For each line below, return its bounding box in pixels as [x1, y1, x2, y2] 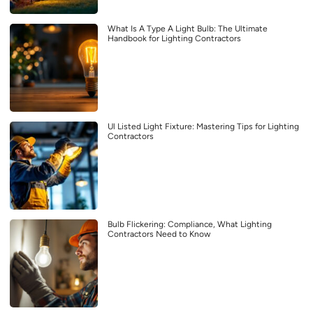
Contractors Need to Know [108, 229, 210, 240]
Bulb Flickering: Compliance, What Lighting [108, 219, 272, 230]
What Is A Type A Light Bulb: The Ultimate [108, 24, 268, 34]
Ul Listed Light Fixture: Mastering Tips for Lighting [108, 122, 299, 132]
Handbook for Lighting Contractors [108, 34, 241, 44]
